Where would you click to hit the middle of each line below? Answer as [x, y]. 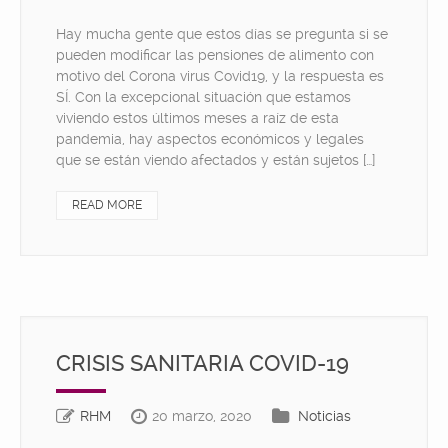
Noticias [324, 416]
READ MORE [107, 205]
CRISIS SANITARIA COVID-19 [202, 363]
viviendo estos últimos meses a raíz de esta [197, 118]
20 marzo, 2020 [202, 416]
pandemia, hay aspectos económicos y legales [210, 139]
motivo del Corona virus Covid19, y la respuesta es [220, 76]
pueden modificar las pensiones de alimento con [215, 55]
